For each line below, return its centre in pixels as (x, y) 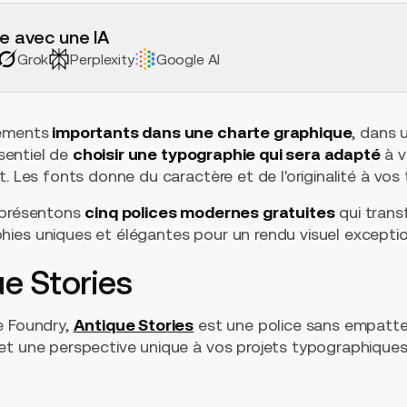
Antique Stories (134, 325)
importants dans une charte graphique (200, 133)
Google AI (188, 59)
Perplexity (102, 59)
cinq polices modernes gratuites (210, 213)
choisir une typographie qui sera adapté (226, 154)
